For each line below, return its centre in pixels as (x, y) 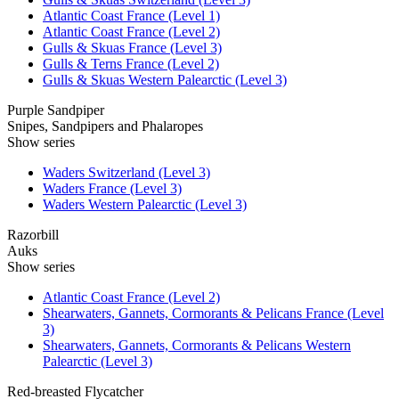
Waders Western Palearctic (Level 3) (145, 204)
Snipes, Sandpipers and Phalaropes (105, 126)
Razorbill (33, 234)
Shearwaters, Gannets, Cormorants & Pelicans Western (197, 345)
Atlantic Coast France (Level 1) (131, 15)
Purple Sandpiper (56, 110)
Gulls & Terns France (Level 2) (131, 63)
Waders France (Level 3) (112, 188)
